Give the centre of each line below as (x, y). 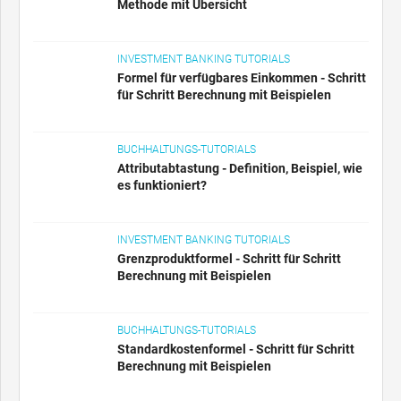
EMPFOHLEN (52, 370)
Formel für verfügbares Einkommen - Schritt (242, 60)
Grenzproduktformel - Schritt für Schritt (229, 207)
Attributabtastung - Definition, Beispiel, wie (240, 134)
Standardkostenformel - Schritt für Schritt (236, 281)
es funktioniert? (162, 151)
